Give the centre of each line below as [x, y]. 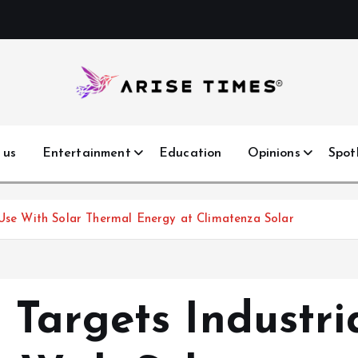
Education [190, 153]
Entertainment [86, 153]
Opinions [274, 153]
